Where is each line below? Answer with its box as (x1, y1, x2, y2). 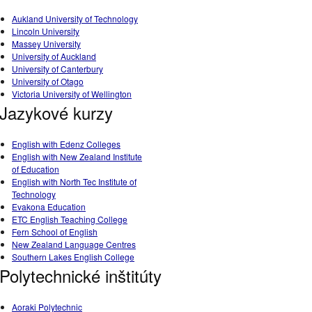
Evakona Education (12, 201, 86, 212)
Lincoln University (12, 25, 79, 37)
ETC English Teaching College (12, 213, 127, 225)
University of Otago (12, 75, 84, 87)
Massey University (12, 38, 81, 49)
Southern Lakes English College (12, 251, 134, 263)
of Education (12, 163, 59, 175)
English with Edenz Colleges (12, 138, 120, 150)
